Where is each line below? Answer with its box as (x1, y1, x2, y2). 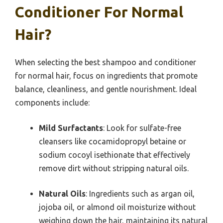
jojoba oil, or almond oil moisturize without (39, 203, 196, 212)
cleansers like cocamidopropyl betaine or (39, 137, 186, 146)
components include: (15, 98, 90, 108)
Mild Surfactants (39, 123, 103, 133)
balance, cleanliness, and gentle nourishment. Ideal (15, 85, 197, 94)
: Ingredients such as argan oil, (86, 189, 195, 199)
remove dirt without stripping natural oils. (39, 164, 189, 173)
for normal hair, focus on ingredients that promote (15, 71, 198, 81)
